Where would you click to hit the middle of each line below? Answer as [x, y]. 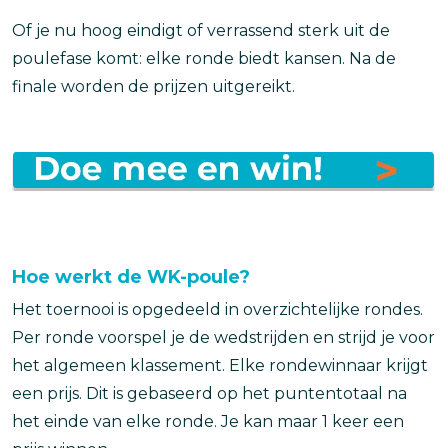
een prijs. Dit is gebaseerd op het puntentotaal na [209, 393]
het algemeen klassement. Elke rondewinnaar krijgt [220, 365]
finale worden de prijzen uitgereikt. [153, 86]
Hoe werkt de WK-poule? [131, 276]
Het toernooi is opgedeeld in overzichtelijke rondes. [217, 309]
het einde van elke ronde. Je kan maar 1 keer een [208, 421]
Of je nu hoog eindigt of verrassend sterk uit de [201, 30]
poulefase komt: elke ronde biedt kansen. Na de [204, 58]
